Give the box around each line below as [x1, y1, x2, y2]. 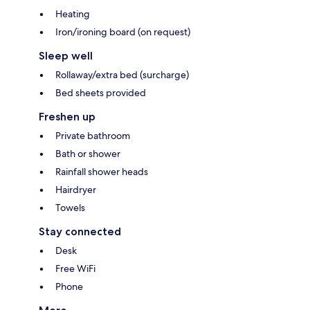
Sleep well [39, 49, 93, 63]
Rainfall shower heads [55, 165, 148, 179]
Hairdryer [55, 183, 96, 197]
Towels [55, 201, 85, 215]
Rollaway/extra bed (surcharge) [55, 69, 189, 82]
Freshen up [39, 110, 95, 124]
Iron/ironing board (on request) [55, 26, 190, 39]
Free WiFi [55, 262, 95, 275]
